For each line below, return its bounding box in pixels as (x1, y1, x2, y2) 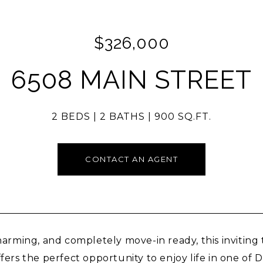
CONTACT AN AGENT (85, 154, 178, 164)
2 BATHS (100, 111, 145, 122)
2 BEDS (52, 111, 90, 122)
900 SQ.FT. (154, 111, 211, 122)
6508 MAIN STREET (11, 65, 252, 95)
